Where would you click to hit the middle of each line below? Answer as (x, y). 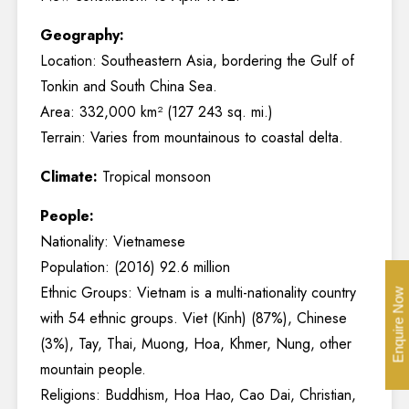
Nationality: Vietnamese (113, 241)
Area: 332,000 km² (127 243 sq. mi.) (157, 112)
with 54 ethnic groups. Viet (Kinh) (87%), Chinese (194, 318)
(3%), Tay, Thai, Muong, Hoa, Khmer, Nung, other (196, 344)
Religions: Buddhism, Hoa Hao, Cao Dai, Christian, (198, 395)
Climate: (69, 177)
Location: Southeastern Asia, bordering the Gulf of (197, 61)
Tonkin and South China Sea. (129, 86)
